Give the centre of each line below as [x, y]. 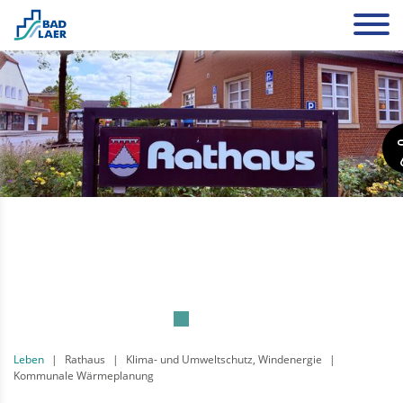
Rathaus [85, 359]
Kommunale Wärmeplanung [84, 375]
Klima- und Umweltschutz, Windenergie [224, 359]
